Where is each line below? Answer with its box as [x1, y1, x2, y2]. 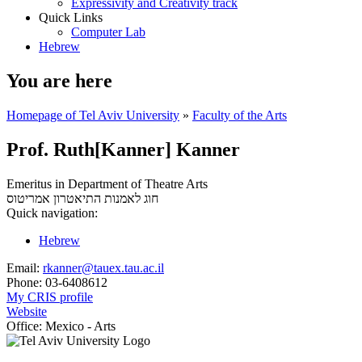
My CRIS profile [6, 289, 93, 304]
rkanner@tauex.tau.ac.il [43, 260, 164, 275]
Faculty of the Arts [192, 107, 287, 122]
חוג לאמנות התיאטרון [53, 191, 158, 205]
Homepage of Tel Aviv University [6, 107, 179, 122]
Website [6, 304, 47, 318]
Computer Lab [71, 25, 145, 39]
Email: [6, 260, 40, 275]
